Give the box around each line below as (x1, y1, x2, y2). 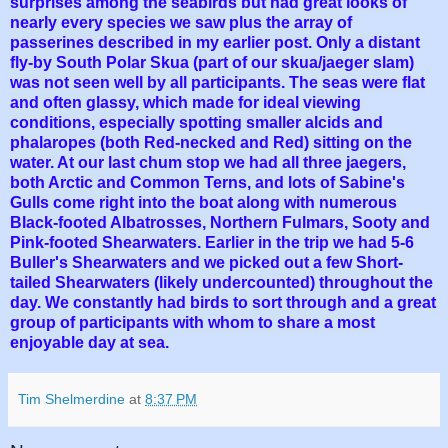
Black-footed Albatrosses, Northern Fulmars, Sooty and (10, 214, 430, 232)
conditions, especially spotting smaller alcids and (10, 114, 383, 132)
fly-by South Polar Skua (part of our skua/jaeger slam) (10, 54, 414, 72)
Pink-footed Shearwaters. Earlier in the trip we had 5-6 (10, 234, 414, 252)
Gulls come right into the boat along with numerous (10, 194, 397, 212)
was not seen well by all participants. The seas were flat (10, 74, 425, 92)
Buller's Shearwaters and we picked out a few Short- (10, 254, 403, 272)
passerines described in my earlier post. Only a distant (10, 34, 420, 52)
